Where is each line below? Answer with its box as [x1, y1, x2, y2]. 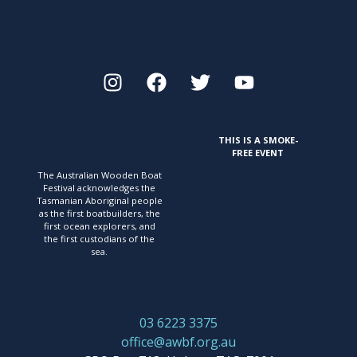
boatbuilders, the [85, 207, 160, 219]
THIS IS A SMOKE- [218, 134, 298, 146]
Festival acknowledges [43, 182, 141, 194]
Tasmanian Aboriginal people [36, 194, 163, 206]
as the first [38, 207, 86, 219]
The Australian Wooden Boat [37, 169, 162, 181]
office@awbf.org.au [121, 333, 236, 351]
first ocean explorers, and [43, 220, 155, 232]
